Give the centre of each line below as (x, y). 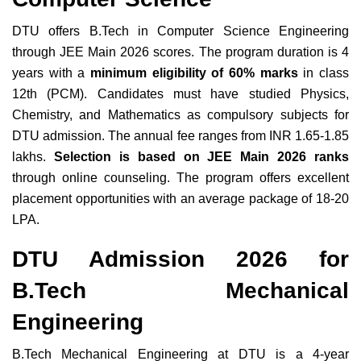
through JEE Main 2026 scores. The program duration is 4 (180, 52)
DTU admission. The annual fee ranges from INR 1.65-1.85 (180, 136)
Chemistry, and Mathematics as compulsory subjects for (180, 115)
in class (324, 73)
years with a (51, 73)
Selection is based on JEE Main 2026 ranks (201, 157)
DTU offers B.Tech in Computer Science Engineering (180, 31)
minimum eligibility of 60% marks (194, 73)
